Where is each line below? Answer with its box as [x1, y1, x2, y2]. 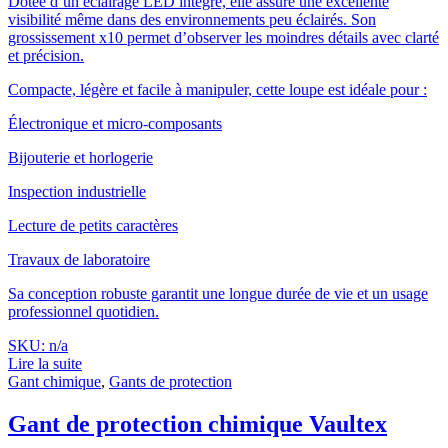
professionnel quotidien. [8, 302, 159, 320]
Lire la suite [8, 354, 82, 372]
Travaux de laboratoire [8, 250, 150, 268]
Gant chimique [8, 372, 101, 390]
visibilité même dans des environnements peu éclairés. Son [8, 10, 376, 28]
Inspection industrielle [8, 182, 146, 200]
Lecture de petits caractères [8, 216, 178, 234]
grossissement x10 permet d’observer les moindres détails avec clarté [8, 28, 439, 46]
